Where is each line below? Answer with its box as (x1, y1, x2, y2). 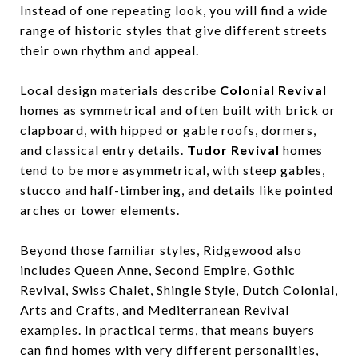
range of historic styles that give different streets (20, 22, 328, 38)
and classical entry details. (20, 141, 187, 157)
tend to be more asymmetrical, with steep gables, (20, 161, 325, 177)
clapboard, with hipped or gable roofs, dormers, (20, 121, 316, 137)
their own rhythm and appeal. (20, 42, 199, 58)
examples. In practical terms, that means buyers (20, 321, 315, 337)
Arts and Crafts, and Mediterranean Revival (20, 301, 289, 317)
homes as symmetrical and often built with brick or (20, 101, 336, 117)
